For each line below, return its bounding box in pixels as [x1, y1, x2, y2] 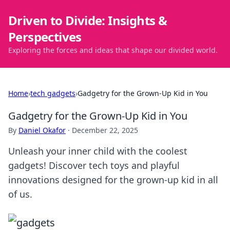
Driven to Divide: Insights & [8, 12, 167, 29]
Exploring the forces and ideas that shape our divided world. [8, 45, 218, 55]
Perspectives [8, 28, 82, 45]
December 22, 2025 [72, 125, 138, 135]
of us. [8, 188, 32, 200]
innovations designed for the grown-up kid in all [8, 174, 218, 186]
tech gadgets [30, 88, 75, 98]
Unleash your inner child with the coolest [8, 145, 187, 157]
